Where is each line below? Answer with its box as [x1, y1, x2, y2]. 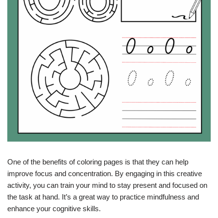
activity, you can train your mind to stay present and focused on [7, 181, 207, 190]
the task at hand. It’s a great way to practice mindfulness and [7, 193, 199, 201]
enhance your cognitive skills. [7, 204, 101, 213]
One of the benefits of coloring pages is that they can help [7, 158, 188, 166]
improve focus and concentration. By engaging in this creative [7, 169, 202, 178]
